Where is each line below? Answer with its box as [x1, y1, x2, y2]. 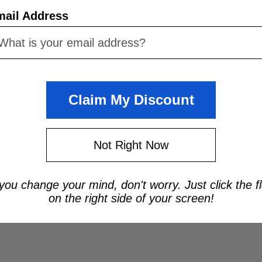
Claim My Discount [68, 92, 194, 108]
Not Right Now [94, 139, 168, 152]
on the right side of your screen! [48, 192, 214, 205]
